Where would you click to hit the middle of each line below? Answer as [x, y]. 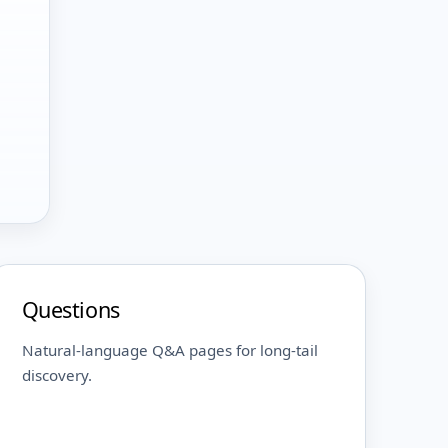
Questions [70, 310]
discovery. [56, 375]
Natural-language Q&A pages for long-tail [169, 350]
